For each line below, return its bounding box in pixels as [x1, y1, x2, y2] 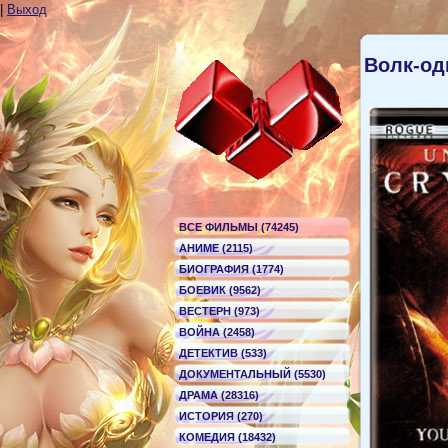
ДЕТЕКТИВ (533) [179, 347, 267, 359]
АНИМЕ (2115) [179, 242, 253, 254]
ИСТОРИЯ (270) [179, 410, 263, 422]
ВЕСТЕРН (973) [179, 305, 260, 317]
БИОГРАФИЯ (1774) [179, 263, 284, 275]
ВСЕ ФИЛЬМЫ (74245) [179, 221, 299, 233]
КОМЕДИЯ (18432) [179, 431, 276, 443]
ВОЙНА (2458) [179, 326, 255, 338]
